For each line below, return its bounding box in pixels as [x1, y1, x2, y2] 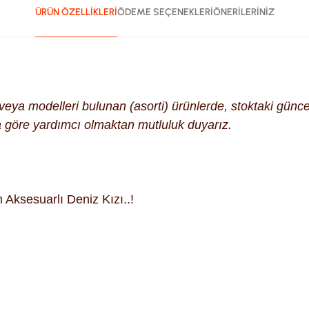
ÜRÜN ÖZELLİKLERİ [34, 6, 117, 18]
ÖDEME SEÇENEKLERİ [117, 6, 213, 18]
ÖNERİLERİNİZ [212, 6, 275, 18]
